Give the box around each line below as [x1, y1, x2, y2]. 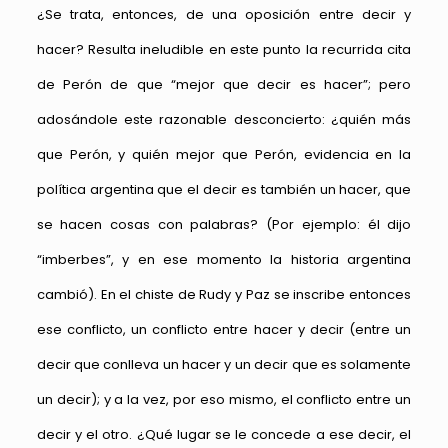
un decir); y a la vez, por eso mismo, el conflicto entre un [36, 390, 412, 410]
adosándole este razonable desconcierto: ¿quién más [36, 110, 412, 130]
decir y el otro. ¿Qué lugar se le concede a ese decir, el [36, 425, 412, 445]
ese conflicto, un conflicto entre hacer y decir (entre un [36, 320, 412, 340]
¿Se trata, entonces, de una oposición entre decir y [36, 5, 412, 25]
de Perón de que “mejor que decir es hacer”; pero [36, 75, 412, 95]
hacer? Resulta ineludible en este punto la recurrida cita [36, 40, 412, 60]
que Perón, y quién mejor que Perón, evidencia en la [36, 145, 412, 165]
